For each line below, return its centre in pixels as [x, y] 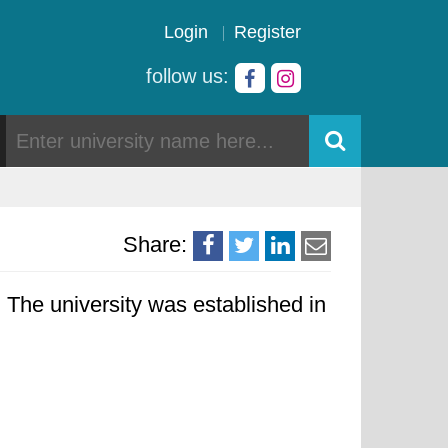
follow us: [190, 76]
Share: [155, 244]
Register [267, 32]
